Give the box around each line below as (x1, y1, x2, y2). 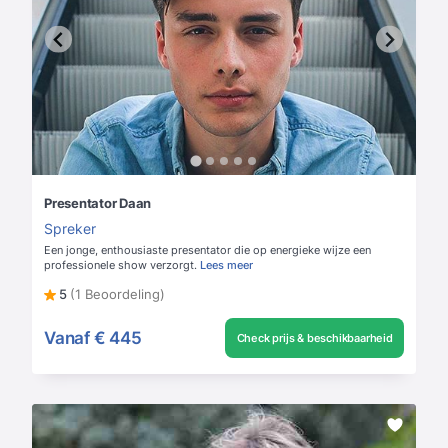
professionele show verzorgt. (44, 258, 197, 273)
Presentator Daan (44, 195, 151, 212)
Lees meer (200, 258, 253, 273)
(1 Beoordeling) (70, 286, 165, 303)
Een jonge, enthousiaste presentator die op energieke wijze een (44, 243, 371, 258)
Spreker (44, 220, 96, 238)
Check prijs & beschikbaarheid (236, 331, 393, 346)
